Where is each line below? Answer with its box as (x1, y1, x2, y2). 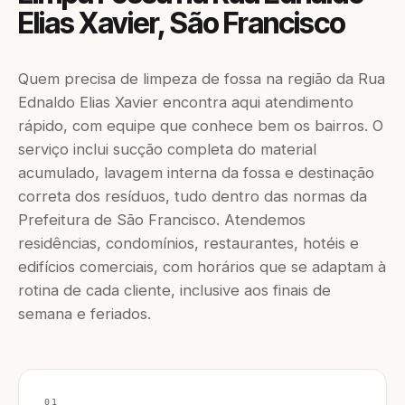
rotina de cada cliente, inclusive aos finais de (18, 281, 331, 299)
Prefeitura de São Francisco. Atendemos (18, 211, 306, 229)
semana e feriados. (18, 305, 151, 323)
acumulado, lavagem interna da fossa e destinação (18, 164, 374, 182)
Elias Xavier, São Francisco (18, 5, 346, 41)
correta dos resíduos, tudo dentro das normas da (18, 187, 367, 205)
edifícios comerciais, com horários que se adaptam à (18, 258, 386, 276)
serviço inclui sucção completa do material (18, 140, 316, 158)
